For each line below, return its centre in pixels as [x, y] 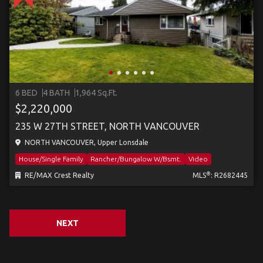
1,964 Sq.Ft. [96, 93]
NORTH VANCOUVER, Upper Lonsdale [86, 142]
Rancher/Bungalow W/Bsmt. [136, 159]
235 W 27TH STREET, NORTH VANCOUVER [107, 126]
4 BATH [56, 93]
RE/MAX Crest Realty [58, 175]
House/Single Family [51, 159]
